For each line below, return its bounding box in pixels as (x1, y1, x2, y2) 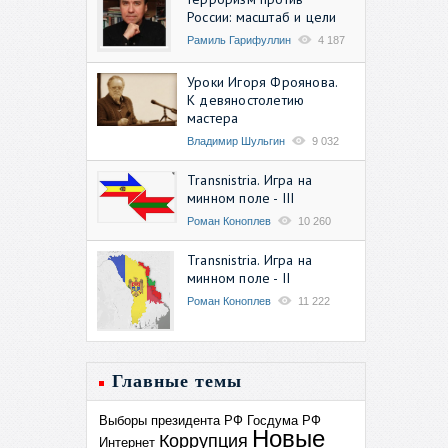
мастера (187, 108, 239, 127)
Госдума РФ (247, 412, 321, 428)
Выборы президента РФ (99, 412, 243, 428)
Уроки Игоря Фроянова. (187, 72, 338, 91)
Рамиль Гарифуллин (187, 33, 291, 46)
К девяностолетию (187, 90, 305, 109)
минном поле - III (187, 188, 295, 207)
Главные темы (112, 370, 242, 391)
